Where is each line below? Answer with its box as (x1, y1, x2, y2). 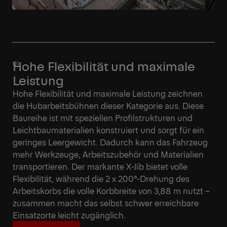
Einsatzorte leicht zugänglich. (13, 209, 126, 220)
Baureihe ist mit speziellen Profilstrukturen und (13, 111, 193, 123)
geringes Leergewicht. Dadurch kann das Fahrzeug (13, 136, 208, 147)
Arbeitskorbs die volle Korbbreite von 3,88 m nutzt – (13, 184, 210, 196)
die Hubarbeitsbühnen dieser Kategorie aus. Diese (13, 99, 204, 111)
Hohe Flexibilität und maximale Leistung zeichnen (13, 87, 203, 99)
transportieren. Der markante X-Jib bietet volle (13, 160, 187, 172)
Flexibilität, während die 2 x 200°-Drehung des (13, 172, 190, 184)
